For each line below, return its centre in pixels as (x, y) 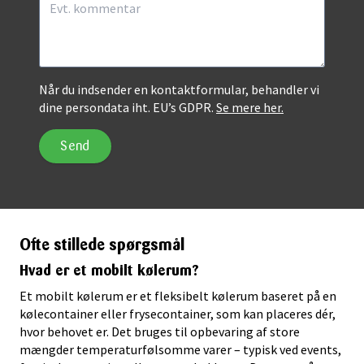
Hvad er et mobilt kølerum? (109, 270)
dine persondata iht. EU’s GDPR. (128, 107)
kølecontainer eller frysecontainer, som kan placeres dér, (178, 313)
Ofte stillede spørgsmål (102, 244)
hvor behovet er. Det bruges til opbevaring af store (160, 331)
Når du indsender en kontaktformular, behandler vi (179, 89)
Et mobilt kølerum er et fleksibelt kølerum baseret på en (178, 295)
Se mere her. (250, 107)
